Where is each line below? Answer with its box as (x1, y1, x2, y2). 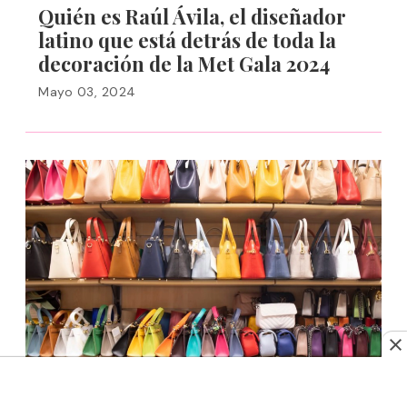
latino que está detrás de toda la (38, 26, 336, 54)
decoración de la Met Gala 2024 (38, 50, 330, 77)
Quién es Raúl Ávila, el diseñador (38, 3, 346, 30)
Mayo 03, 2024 (38, 84, 136, 100)
